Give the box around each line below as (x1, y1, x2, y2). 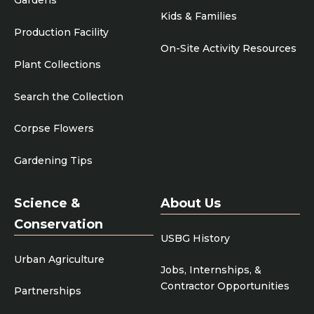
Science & (14, 195, 80, 211)
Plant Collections (14, 57, 101, 71)
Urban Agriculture (14, 252, 104, 266)
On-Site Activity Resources (161, 41, 296, 55)
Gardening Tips (14, 154, 93, 168)
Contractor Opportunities (161, 280, 289, 293)
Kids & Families (161, 9, 237, 22)
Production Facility (14, 25, 109, 39)
